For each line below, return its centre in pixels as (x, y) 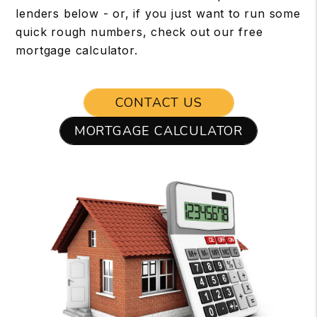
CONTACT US (158, 103)
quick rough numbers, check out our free (139, 32)
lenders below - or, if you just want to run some (158, 13)
